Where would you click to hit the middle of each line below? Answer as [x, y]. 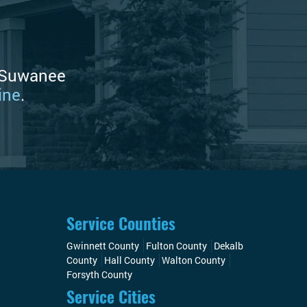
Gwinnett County [102, 246]
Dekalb [228, 246]
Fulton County [176, 246]
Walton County [193, 260]
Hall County [129, 260]
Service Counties [121, 224]
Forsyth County [99, 275]
